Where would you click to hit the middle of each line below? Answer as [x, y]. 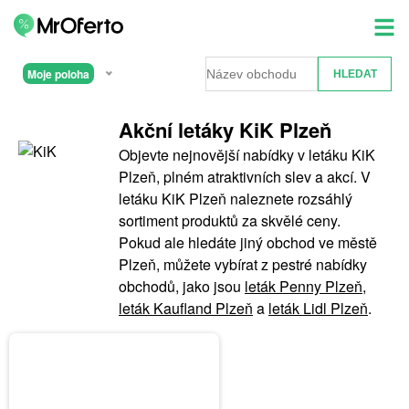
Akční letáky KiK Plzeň [225, 129]
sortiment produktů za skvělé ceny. [230, 220]
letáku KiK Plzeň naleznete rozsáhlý [236, 198]
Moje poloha [58, 73]
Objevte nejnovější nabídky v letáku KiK [247, 154]
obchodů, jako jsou [182, 286]
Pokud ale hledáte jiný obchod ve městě [248, 242]
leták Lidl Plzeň [318, 308]
